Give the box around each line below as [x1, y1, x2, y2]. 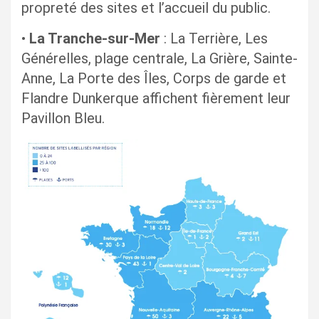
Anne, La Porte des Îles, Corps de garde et [21, 70, 286, 88]
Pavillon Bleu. [21, 110, 105, 127]
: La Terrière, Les [160, 30, 268, 48]
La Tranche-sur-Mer [29, 30, 160, 48]
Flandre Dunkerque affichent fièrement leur [21, 90, 291, 108]
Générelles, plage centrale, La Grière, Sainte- [21, 50, 298, 68]
